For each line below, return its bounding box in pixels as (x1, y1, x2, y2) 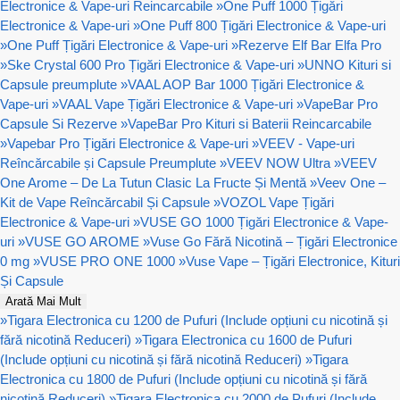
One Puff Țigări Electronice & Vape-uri (7, 37, 228, 53)
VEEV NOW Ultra (227, 154, 330, 171)
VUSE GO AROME (25, 233, 139, 249)
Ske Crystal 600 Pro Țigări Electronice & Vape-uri (7, 56, 294, 72)
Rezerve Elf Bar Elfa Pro (238, 37, 381, 53)
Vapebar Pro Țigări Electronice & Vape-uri (7, 135, 248, 151)
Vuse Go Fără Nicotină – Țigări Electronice (150, 233, 397, 249)
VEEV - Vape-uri (259, 135, 354, 151)
